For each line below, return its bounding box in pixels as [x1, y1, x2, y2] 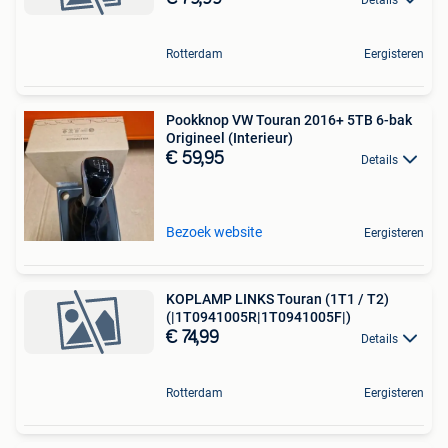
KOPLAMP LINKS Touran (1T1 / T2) [166, 290, 389, 307]
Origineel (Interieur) [166, 129, 293, 146]
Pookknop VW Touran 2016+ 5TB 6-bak [166, 111, 412, 128]
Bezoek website [166, 223, 262, 240]
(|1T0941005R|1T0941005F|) [166, 308, 351, 325]
